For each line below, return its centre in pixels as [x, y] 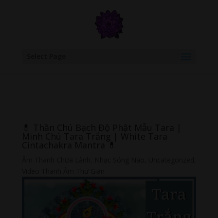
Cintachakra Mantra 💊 [69, 145]
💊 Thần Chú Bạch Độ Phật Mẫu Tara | [101, 127]
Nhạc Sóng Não [119, 160]
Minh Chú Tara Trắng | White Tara [94, 136]
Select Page [46, 56]
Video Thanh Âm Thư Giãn [63, 171]
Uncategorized [171, 160]
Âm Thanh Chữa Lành [56, 160]
